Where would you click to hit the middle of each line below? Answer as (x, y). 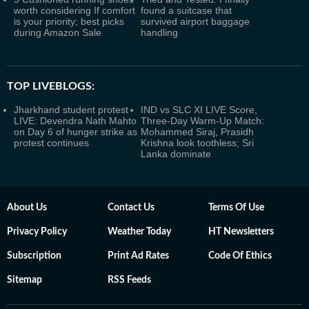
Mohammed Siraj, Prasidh (197, 132)
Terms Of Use (236, 208)
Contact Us (131, 208)
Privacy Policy (37, 232)
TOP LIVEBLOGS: (51, 86)
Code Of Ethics (240, 256)
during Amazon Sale (58, 32)
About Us (27, 208)
